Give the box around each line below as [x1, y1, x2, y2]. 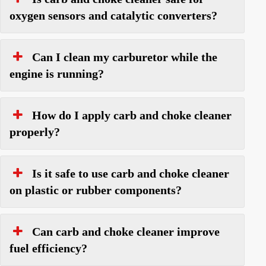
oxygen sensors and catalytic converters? [9, 8, 217, 22]
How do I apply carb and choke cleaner [32, 108, 232, 122]
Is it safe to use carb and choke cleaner [32, 166, 229, 180]
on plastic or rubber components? [9, 183, 182, 197]
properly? [9, 125, 60, 138]
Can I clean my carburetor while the [32, 50, 217, 64]
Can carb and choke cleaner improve [32, 224, 220, 238]
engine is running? [9, 66, 104, 80]
